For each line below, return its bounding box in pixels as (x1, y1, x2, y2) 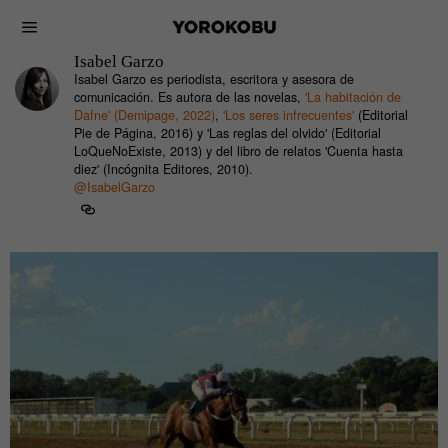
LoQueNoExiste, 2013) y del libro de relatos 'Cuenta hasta (74, 142, 403, 160)
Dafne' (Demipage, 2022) (74, 106, 215, 124)
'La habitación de (305, 88, 401, 106)
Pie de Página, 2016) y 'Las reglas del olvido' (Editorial (74, 124, 381, 142)
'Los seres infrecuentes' (223, 106, 354, 124)
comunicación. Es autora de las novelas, (74, 88, 305, 106)
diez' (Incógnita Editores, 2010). (74, 160, 253, 178)
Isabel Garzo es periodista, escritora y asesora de (74, 70, 354, 88)
